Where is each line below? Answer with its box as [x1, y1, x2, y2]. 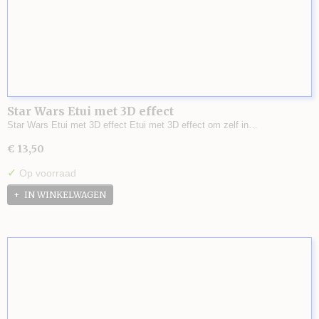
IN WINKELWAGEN [24, 189, 106, 201]
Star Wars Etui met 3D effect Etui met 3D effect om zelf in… [7, 120, 258, 130]
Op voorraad [16, 167, 76, 179]
